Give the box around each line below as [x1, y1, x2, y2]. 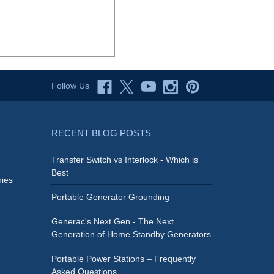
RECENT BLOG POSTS [51, 128, 151, 139]
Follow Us [51, 81, 89, 91]
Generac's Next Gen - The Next [51, 217, 174, 227]
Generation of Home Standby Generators [51, 229, 211, 240]
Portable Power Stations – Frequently [51, 254, 196, 264]
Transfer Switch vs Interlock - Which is [51, 155, 198, 165]
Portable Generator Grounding [51, 192, 169, 202]
